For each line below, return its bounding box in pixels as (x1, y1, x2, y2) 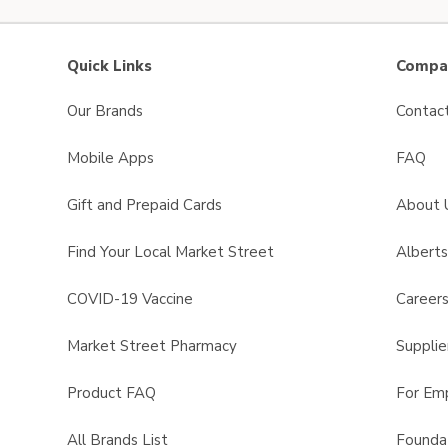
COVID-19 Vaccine (67, 289, 193, 309)
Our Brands (67, 101, 143, 121)
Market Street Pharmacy (67, 336, 237, 356)
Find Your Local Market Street (67, 242, 274, 262)
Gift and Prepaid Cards (67, 195, 222, 215)
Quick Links (67, 56, 152, 76)
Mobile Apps (67, 148, 154, 168)
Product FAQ (67, 383, 156, 403)
